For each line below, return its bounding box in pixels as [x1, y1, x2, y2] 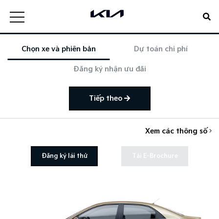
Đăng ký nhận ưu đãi [73, 65, 146, 73]
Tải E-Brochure [131, 152, 178, 160]
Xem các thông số [145, 127, 209, 135]
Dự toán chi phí [133, 45, 188, 53]
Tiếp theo [89, 94, 124, 103]
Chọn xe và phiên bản [21, 45, 96, 53]
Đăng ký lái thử [41, 152, 88, 160]
